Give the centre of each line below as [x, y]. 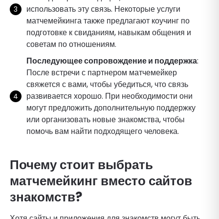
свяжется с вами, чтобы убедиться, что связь [107, 84]
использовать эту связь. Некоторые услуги [103, 9]
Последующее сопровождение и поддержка [112, 61]
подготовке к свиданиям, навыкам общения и [109, 32]
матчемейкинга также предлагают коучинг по [108, 21]
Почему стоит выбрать [81, 164]
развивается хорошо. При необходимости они [109, 96]
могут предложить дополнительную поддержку [111, 108]
